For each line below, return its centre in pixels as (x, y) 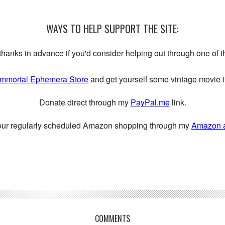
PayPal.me (150, 102)
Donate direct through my (85, 102)
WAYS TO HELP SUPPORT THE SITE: (113, 28)
